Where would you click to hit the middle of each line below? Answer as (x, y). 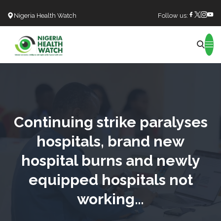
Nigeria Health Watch (45, 16)
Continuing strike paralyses (110, 122)
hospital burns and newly (110, 160)
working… (110, 199)
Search (101, 50)
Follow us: (173, 16)
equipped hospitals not (110, 180)
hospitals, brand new (110, 141)
